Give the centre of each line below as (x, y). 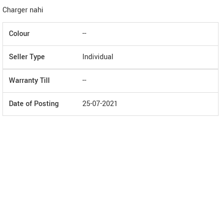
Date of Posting (34, 104)
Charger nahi (23, 10)
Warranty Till (29, 81)
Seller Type (27, 57)
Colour (19, 34)
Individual (98, 57)
